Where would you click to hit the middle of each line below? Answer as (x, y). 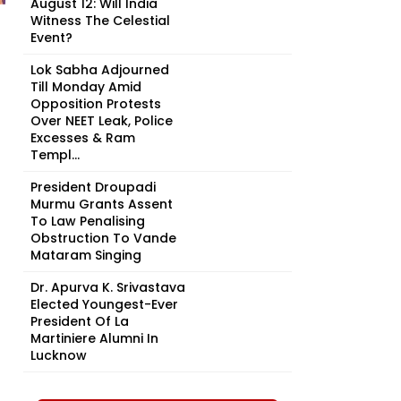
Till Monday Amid (86, 87)
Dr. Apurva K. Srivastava (108, 287)
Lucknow (59, 355)
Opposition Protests (96, 104)
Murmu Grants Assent (102, 204)
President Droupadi (93, 187)
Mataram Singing (86, 255)
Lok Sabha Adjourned (100, 70)
